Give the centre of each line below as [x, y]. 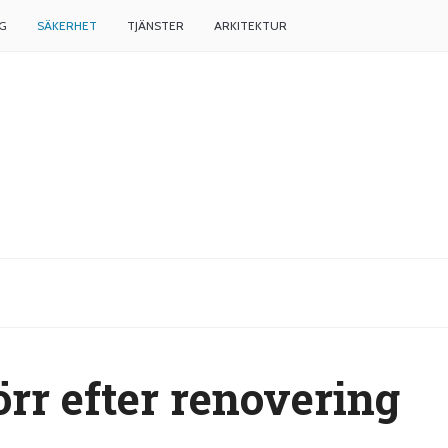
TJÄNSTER [155, 25]
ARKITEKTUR [250, 25]
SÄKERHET [67, 25]
